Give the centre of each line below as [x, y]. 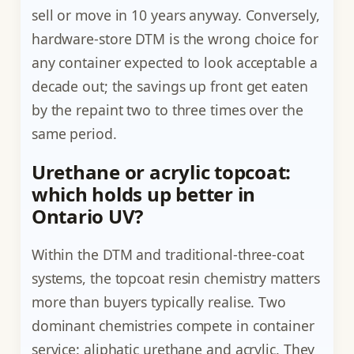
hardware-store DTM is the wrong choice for [175, 38]
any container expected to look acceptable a [174, 62]
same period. [74, 133]
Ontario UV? [87, 216]
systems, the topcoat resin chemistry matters [175, 279]
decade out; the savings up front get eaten [169, 86]
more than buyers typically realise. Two [158, 302]
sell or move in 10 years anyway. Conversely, [175, 15]
